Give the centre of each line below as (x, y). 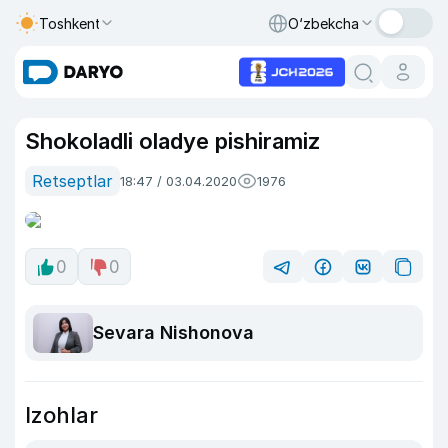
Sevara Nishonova (173, 333)
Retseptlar (72, 181)
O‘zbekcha (323, 23)
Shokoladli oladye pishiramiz (173, 141)
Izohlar (61, 414)
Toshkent (70, 23)
